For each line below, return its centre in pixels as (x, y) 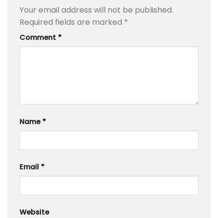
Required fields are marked (72, 22)
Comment (39, 38)
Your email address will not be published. (96, 10)
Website (34, 212)
